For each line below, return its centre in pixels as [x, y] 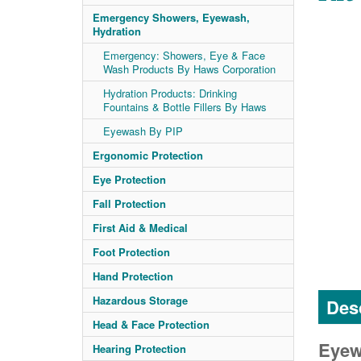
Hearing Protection [139, 349]
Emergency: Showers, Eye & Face [184, 55]
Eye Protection [129, 179]
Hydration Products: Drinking [170, 93]
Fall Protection [129, 203]
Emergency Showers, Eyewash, [171, 17]
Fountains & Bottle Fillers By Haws [185, 107]
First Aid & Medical [140, 228]
